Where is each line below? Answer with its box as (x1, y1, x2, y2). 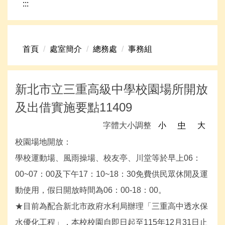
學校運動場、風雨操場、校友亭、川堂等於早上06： (15, 154, 201, 163)
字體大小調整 (103, 121, 153, 130)
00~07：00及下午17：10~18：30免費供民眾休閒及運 (15, 170, 208, 179)
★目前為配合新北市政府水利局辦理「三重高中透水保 (15, 202, 208, 211)
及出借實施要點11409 (15, 100, 132, 115)
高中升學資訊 (23, 115, 71, 124)
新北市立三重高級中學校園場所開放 (15, 82, 208, 96)
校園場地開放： (15, 138, 71, 147)
